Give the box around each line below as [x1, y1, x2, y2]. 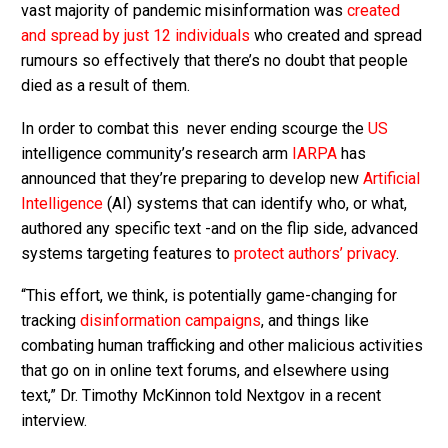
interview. [21, 411, 87, 431]
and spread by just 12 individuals [21, 26, 250, 46]
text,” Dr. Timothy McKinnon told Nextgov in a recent [21, 386, 381, 406]
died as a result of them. [21, 76, 190, 96]
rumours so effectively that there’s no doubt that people [21, 51, 408, 71]
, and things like [261, 311, 369, 331]
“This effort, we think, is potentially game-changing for [21, 286, 397, 306]
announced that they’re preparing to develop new [21, 168, 363, 188]
